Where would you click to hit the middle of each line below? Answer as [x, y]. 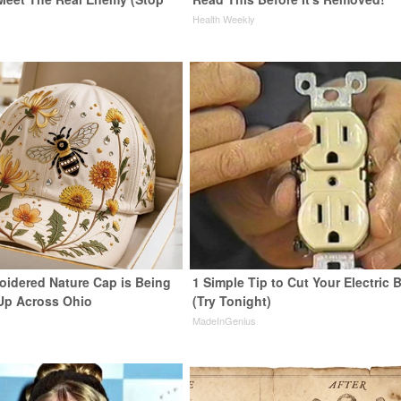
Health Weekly [224, 19]
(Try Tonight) [232, 301]
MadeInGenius [225, 320]
